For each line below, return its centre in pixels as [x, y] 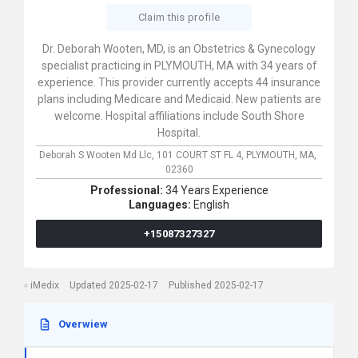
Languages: [161, 205]
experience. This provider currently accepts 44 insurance [179, 82]
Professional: [127, 190]
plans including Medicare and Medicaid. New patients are [179, 99]
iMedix [45, 285]
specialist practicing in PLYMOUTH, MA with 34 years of [179, 66]
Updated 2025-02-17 [114, 285]
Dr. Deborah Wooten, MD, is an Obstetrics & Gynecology [179, 49]
